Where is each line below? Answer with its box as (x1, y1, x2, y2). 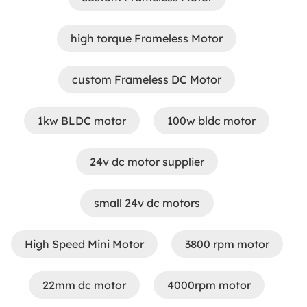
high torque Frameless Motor (71, 32, 223, 45)
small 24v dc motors (93, 196, 200, 210)
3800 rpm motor (184, 237, 269, 251)
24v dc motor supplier (89, 155, 204, 169)
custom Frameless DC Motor (72, 73, 221, 86)
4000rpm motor (167, 278, 251, 292)
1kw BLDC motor (38, 114, 126, 127)
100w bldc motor (167, 114, 256, 127)
